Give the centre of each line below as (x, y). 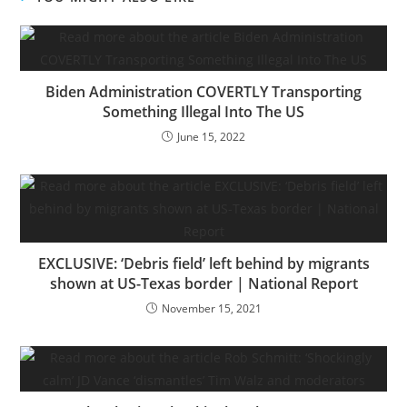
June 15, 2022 (211, 136)
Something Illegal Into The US (203, 111)
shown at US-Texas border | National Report (203, 283)
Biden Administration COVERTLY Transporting (203, 91)
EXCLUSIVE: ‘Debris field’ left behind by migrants (203, 263)
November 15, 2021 (211, 308)
